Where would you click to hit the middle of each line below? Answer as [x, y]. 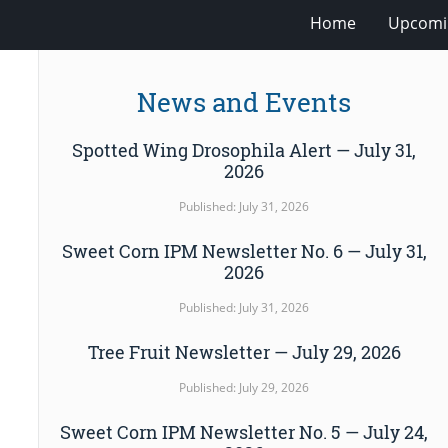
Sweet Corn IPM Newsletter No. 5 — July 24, [244, 432]
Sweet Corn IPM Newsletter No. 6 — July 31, [244, 250]
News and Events [244, 102]
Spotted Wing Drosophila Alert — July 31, [244, 149]
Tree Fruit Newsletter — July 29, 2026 [244, 352]
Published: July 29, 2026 [244, 388]
